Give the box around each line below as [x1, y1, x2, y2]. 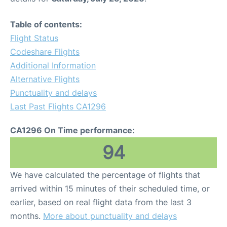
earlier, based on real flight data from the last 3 [10, 197, 192, 207]
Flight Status [10, 33, 58, 43]
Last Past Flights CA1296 [10, 101, 106, 111]
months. [10, 211, 43, 221]
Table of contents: [10, 19, 82, 29]
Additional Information [10, 60, 96, 70]
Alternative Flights [10, 74, 80, 84]
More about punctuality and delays [43, 211, 177, 221]
